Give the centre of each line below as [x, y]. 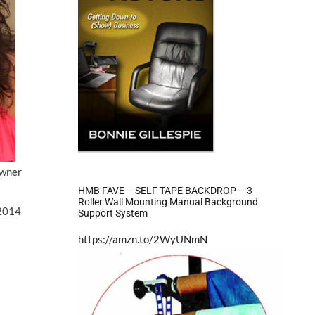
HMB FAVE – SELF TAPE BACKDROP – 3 [165, 190]
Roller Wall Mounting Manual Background [168, 201]
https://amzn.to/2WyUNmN [142, 239]
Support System [112, 213]
